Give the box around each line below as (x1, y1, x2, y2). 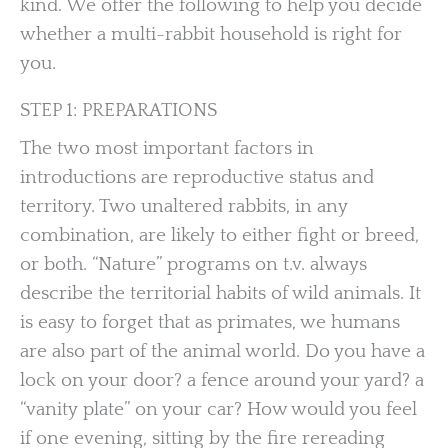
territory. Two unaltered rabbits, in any (20, 195, 348, 217)
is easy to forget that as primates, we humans (20, 311, 400, 333)
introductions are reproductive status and (20, 166, 374, 188)
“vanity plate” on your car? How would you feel (20, 398, 417, 420)
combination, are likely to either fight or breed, (20, 224, 419, 246)
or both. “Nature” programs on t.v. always (20, 253, 367, 275)
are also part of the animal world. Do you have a (20, 340, 425, 362)
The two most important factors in (20, 137, 314, 159)
